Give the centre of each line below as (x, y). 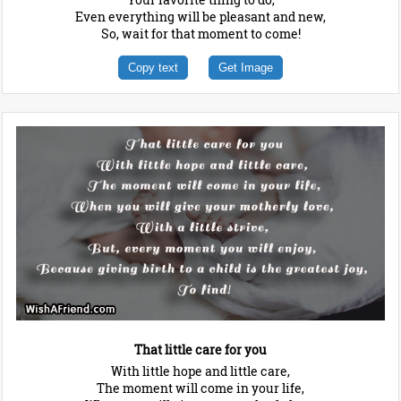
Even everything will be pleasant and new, (200, 17)
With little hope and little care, (200, 371)
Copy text (153, 68)
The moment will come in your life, (200, 388)
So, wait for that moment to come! (200, 34)
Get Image (246, 68)
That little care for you (200, 349)
